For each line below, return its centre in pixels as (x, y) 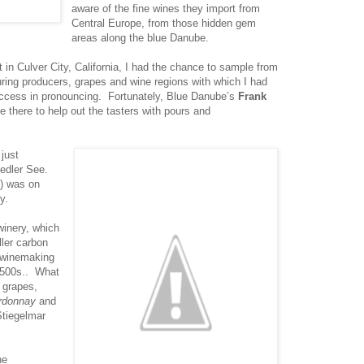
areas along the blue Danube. (141, 37)
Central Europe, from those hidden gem (164, 23)
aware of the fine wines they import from (166, 8)
